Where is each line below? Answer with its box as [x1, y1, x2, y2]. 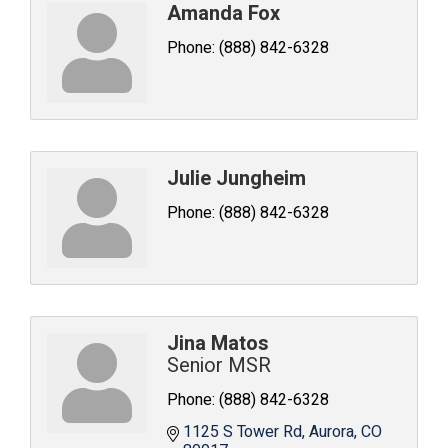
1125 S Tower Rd [183, 420, 302, 444]
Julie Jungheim [167, 164, 306, 193]
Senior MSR [167, 351, 271, 380]
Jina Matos [167, 329, 269, 358]
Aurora [309, 420, 354, 444]
